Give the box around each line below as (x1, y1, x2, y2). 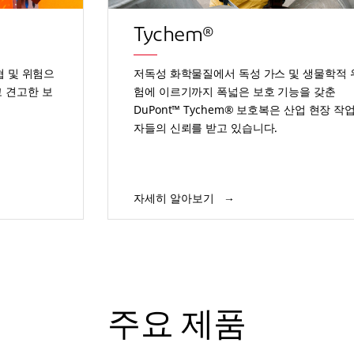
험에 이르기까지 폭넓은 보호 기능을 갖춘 (134, 83, 336, 99)
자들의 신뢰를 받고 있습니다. (134, 119, 278, 135)
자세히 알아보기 (134, 190, 217, 205)
